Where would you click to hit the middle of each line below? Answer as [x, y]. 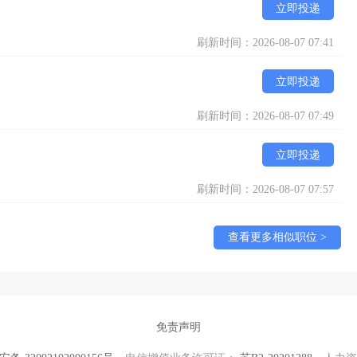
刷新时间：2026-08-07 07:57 [265, 189]
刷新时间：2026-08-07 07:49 [265, 116]
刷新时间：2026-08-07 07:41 [265, 43]
